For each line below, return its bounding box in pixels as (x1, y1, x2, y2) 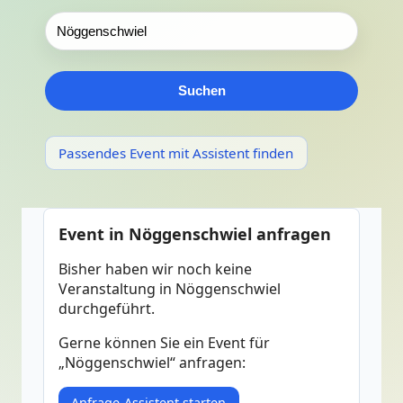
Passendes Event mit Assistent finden (58, 144, 294, 163)
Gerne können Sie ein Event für (58, 333, 270, 354)
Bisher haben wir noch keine (58, 259, 252, 280)
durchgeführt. (58, 299, 155, 319)
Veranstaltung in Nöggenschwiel (58, 279, 281, 300)
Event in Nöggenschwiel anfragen (58, 223, 331, 246)
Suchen (177, 83, 226, 99)
